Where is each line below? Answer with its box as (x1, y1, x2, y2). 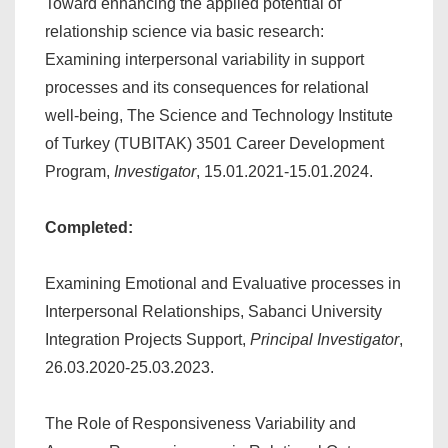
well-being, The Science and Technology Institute (45, 107, 393, 124)
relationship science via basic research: (45, 23, 324, 40)
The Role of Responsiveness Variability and (45, 415, 356, 432)
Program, (45, 163, 114, 180)
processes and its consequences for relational (45, 79, 369, 96)
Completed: (45, 219, 133, 236)
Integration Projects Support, (45, 331, 250, 348)
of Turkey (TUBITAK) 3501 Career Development (45, 135, 384, 152)
